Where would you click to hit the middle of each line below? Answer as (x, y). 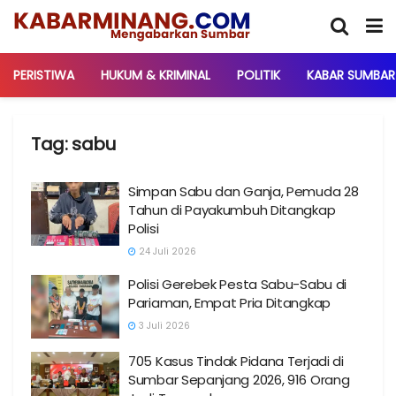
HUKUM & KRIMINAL (156, 75)
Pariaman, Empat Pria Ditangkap (229, 303)
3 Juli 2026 (163, 326)
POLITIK (259, 75)
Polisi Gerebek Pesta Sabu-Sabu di (238, 284)
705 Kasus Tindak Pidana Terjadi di (236, 361)
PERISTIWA (44, 75)
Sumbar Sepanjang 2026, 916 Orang (239, 379)
